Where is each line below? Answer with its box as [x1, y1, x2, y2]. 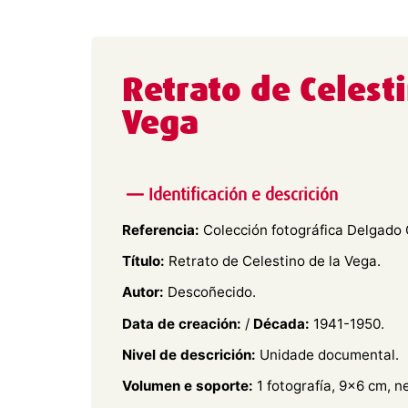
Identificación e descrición [148, 185, 338, 205]
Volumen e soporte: [122, 377, 253, 395]
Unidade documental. [256, 346, 399, 364]
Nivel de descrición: [122, 346, 256, 364]
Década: [253, 314, 310, 332]
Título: [122, 251, 165, 270]
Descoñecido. [164, 283, 256, 301]
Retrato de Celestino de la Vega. [165, 251, 381, 270]
